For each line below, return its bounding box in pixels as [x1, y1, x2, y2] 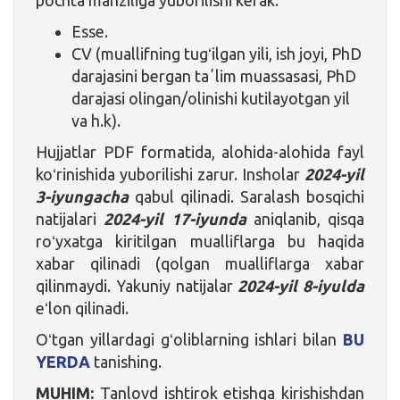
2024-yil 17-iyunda [96, 209, 246, 228]
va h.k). [71, 111, 121, 129]
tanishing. [90, 352, 162, 371]
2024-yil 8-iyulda [237, 276, 364, 295]
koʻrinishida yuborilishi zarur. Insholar [36, 164, 304, 183]
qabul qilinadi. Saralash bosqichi [129, 187, 364, 205]
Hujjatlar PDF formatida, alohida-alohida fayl [36, 142, 364, 161]
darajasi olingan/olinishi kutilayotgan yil [71, 88, 350, 107]
